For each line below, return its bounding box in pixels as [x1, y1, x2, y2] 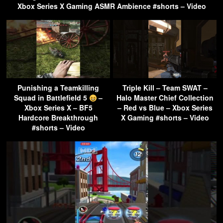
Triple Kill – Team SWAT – [122, 83, 208, 93]
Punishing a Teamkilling [17, 83, 99, 93]
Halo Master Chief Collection [116, 93, 214, 103]
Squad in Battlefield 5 [13, 93, 89, 103]
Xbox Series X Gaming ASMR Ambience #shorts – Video [17, 1, 206, 11]
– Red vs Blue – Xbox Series [117, 103, 213, 113]
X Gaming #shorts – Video [120, 112, 209, 123]
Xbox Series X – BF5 [24, 103, 93, 113]
